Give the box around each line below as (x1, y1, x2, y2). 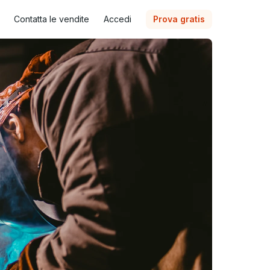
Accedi (104, 14, 131, 24)
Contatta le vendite (14, 14, 89, 24)
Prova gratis (153, 14, 205, 24)
